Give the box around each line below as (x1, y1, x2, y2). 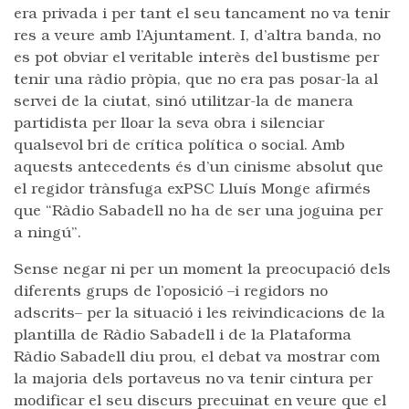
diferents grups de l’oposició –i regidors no (14, 285, 328, 299)
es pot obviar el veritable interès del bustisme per (14, 51, 379, 66)
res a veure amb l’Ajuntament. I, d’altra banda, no (14, 29, 381, 44)
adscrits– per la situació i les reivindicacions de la (14, 307, 385, 321)
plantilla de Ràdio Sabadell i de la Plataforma (14, 329, 351, 343)
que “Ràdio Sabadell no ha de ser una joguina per (14, 204, 383, 219)
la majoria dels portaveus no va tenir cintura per (14, 372, 372, 387)
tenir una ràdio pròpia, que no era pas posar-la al (14, 73, 378, 88)
